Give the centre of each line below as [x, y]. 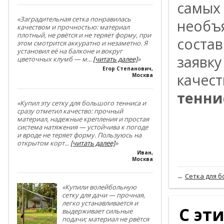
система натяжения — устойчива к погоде [82, 127]
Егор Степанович [127, 69]
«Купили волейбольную [99, 187]
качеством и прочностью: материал [73, 27]
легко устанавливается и [100, 203]
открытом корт [40, 143]
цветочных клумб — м [52, 59]
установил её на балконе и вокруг [69, 51]
